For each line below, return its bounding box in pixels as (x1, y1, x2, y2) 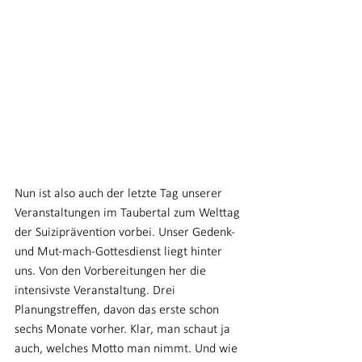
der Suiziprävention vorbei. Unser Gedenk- (15, 226, 238, 239)
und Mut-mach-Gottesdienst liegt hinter (15, 246, 225, 259)
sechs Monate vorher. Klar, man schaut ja (15, 323, 234, 336)
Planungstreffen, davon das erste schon (15, 304, 222, 317)
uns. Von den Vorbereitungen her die (15, 265, 209, 278)
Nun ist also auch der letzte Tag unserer (15, 187, 225, 200)
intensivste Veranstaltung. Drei (15, 284, 179, 297)
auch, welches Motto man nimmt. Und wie (15, 343, 241, 356)
